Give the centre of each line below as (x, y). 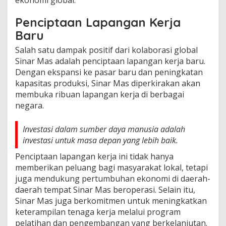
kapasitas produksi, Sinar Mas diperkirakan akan (108, 83)
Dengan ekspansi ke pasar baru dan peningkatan (109, 72)
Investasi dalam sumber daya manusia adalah (104, 129)
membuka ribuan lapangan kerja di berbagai (100, 94)
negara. (30, 105)
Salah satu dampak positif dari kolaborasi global (106, 50)
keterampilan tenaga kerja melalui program (98, 212)
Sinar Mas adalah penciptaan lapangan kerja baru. (110, 61)
